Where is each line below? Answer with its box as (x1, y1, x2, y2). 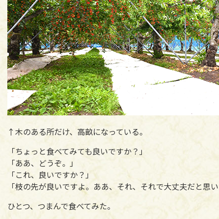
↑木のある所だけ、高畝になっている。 (7, 125, 147, 137)
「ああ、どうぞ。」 (7, 156, 78, 169)
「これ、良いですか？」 (7, 168, 93, 180)
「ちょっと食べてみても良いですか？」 (7, 145, 147, 157)
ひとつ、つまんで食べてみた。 (7, 199, 115, 212)
